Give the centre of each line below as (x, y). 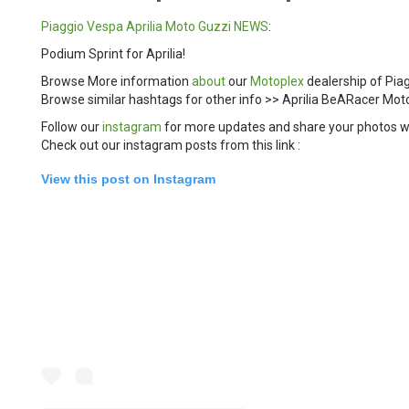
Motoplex (278, 81)
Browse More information (117, 81)
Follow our (72, 126)
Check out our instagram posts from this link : (171, 145)
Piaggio (63, 26)
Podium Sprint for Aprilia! (114, 53)
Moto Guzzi (199, 26)
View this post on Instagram (129, 178)
